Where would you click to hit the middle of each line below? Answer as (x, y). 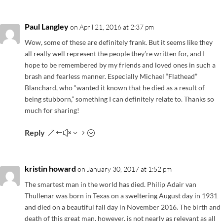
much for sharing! (52, 110)
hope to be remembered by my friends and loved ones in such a (120, 65)
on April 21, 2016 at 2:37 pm (112, 27)
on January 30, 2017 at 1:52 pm (125, 169)
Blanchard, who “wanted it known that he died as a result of (115, 87)
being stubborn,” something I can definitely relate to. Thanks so (119, 99)
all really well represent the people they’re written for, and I (115, 53)
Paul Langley (47, 26)
